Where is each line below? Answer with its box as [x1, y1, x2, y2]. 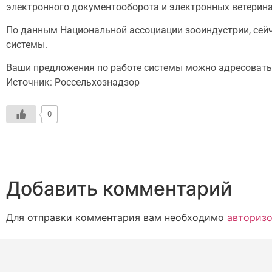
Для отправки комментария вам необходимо [6, 211, 227, 223]
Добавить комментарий [6, 176, 232, 200]
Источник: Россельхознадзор [6, 76, 140, 89]
